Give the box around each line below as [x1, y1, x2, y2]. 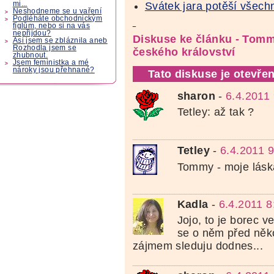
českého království [132, 45, 235, 58]
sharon [177, 90, 215, 103]
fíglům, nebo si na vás [12, 22, 91, 30]
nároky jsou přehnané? [12, 66, 95, 74]
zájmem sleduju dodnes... [132, 239, 264, 252]
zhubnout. [12, 51, 48, 59]
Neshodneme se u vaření [12, 7, 102, 15]
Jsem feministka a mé [12, 59, 89, 67]
